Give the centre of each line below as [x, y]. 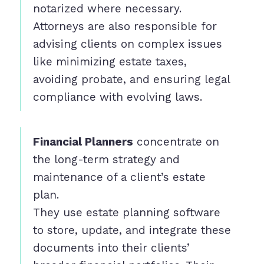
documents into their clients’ [111, 248]
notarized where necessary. [107, 9]
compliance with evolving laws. [117, 97]
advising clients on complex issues [127, 44]
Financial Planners [83, 142]
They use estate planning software [126, 213]
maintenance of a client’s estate [119, 177]
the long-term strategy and [106, 160]
